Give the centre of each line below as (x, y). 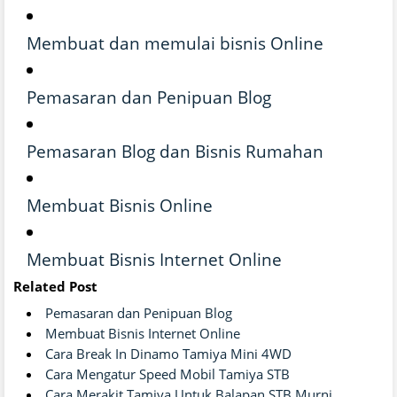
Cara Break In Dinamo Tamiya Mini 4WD (168, 353)
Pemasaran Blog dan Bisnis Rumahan (175, 151)
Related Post (55, 286)
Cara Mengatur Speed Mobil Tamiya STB (167, 374)
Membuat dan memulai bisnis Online (175, 43)
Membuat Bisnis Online (120, 205)
